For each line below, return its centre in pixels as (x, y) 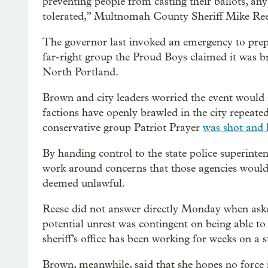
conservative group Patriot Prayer (123, 127)
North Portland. (80, 72)
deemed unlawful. (84, 183)
